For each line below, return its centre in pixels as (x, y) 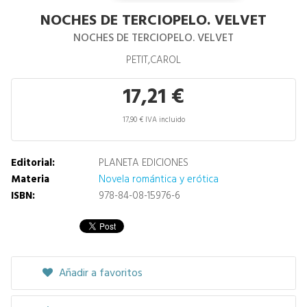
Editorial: (33, 163)
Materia (30, 180)
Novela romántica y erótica (159, 180)
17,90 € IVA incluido (153, 120)
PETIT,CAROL (153, 61)
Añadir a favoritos (99, 274)
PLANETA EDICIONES (144, 163)
